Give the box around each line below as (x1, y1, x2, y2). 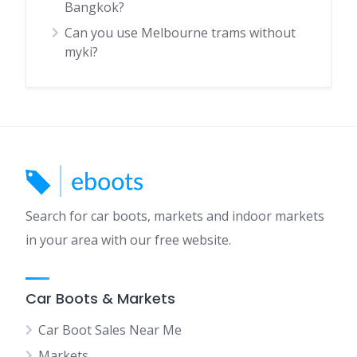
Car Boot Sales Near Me (38, 321, 182, 339)
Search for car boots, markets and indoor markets (25, 207, 324, 225)
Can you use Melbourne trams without (65, 24, 296, 41)
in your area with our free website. (25, 231, 231, 249)
